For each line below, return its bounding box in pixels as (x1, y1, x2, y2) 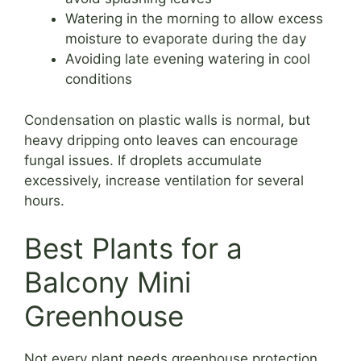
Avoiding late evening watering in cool (65, 51, 310, 68)
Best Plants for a (24, 231, 243, 266)
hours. (24, 192, 64, 209)
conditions (65, 71, 132, 88)
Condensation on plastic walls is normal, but (24, 111, 310, 128)
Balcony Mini (24, 265, 191, 300)
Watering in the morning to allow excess (65, 10, 323, 27)
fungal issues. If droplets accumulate (24, 151, 262, 168)
